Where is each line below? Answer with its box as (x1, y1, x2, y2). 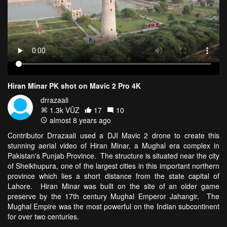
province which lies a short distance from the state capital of (8, 170, 219, 181)
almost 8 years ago (48, 115, 111, 125)
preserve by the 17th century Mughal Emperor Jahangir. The (8, 191, 219, 201)
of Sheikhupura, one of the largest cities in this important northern (8, 160, 219, 171)
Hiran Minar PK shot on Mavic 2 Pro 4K (8, 80, 141, 91)
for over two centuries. (8, 211, 79, 221)
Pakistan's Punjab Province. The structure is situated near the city (8, 150, 219, 161)
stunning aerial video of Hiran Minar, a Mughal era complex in (8, 140, 219, 150)
